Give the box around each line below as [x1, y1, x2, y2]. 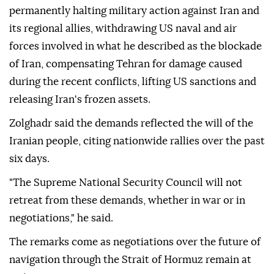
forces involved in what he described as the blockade [9, 41, 262, 52]
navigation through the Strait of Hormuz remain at [9, 254, 251, 265]
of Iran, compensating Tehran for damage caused [9, 59, 242, 70]
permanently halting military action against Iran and [9, 6, 259, 17]
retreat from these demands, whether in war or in [9, 195, 245, 206]
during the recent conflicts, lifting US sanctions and [9, 76, 256, 87]
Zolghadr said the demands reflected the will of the [9, 118, 253, 129]
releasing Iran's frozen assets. [9, 94, 150, 105]
